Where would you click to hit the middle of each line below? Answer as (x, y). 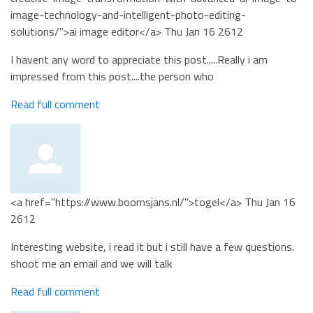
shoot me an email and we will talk (91, 263)
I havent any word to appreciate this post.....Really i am (139, 59)
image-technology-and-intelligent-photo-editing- (128, 15)
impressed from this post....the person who (112, 76)
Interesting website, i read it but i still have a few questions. (152, 247)
